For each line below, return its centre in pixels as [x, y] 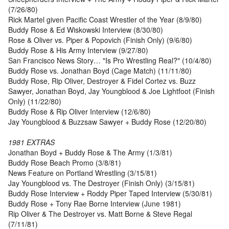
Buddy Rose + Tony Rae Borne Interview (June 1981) [95, 204]
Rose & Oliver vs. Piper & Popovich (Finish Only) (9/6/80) [100, 40]
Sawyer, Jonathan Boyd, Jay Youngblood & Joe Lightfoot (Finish [111, 91]
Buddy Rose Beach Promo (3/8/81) [65, 163]
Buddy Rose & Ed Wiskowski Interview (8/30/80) [86, 30]
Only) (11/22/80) [35, 101]
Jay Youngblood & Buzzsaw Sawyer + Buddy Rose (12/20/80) [107, 122]
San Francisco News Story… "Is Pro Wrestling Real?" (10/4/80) [110, 61]
